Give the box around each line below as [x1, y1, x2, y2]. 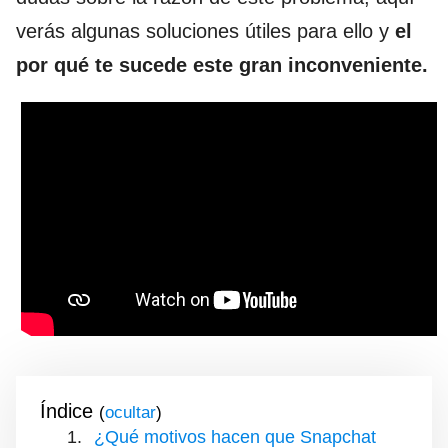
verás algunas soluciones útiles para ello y [16, 19, 395, 42]
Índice [40, 399, 93, 422]
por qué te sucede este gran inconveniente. [16, 53, 428, 76]
